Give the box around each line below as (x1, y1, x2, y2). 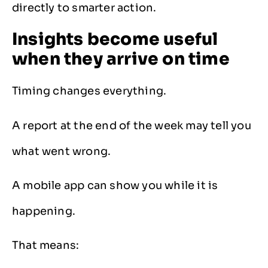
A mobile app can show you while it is (12, 179, 218, 193)
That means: (12, 239, 80, 252)
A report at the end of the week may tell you (12, 118, 251, 132)
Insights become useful (12, 29, 218, 50)
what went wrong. (12, 144, 111, 158)
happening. (12, 205, 75, 218)
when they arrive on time (12, 48, 230, 70)
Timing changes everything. (12, 84, 167, 98)
